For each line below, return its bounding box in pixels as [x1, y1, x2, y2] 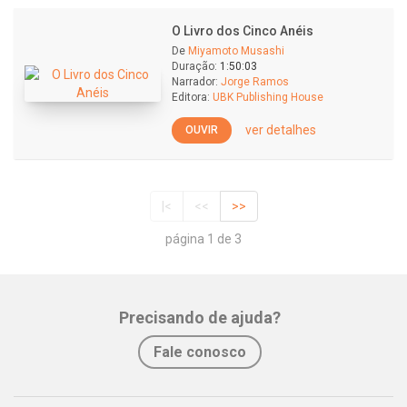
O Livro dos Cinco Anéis [172, 24, 313, 38]
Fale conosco [154, 343, 246, 362]
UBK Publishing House [213, 91, 323, 104]
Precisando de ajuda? [119, 308, 281, 328]
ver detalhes [245, 123, 316, 137]
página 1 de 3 [165, 232, 242, 247]
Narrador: [172, 75, 218, 88]
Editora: [172, 91, 210, 104]
